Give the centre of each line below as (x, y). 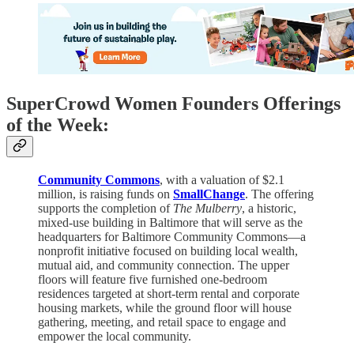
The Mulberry (207, 208)
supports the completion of (105, 208)
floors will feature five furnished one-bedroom (153, 279)
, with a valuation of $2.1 (222, 179)
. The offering (279, 194)
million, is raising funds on (105, 194)
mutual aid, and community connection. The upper (164, 265)
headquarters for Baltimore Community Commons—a (172, 236)
